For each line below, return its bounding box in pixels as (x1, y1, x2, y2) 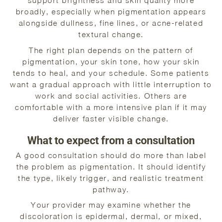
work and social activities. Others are (35, 91, 187, 100)
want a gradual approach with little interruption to (10, 79, 212, 89)
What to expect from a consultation (27, 134, 195, 147)
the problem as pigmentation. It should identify (16, 162, 206, 171)
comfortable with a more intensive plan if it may (15, 102, 207, 111)
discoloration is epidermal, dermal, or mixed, (20, 212, 202, 221)
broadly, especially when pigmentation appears (15, 7, 207, 16)
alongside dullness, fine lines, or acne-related (18, 18, 204, 28)
